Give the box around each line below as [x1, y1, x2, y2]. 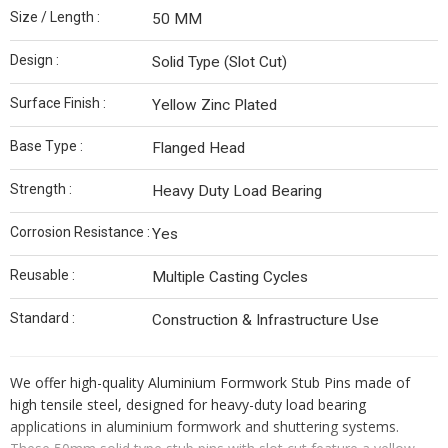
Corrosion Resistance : [10, 224, 150, 241]
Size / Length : [10, 9, 100, 26]
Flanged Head [152, 139, 245, 158]
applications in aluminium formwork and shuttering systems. [10, 417, 399, 437]
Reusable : [10, 267, 75, 284]
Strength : [10, 181, 72, 198]
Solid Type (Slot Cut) [152, 53, 287, 72]
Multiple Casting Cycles [152, 268, 308, 287]
